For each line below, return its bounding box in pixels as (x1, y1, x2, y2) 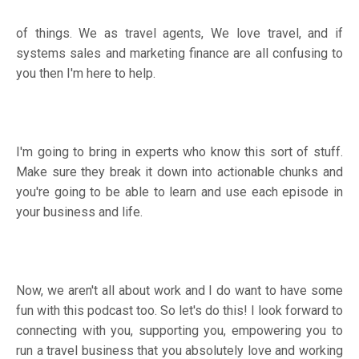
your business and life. (16, 204, 146, 220)
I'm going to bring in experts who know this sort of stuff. (16, 143, 343, 159)
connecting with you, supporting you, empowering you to (16, 322, 343, 338)
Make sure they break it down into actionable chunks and (16, 163, 343, 179)
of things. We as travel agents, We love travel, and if (16, 25, 343, 41)
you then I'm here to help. (16, 65, 159, 81)
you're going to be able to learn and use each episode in (16, 184, 343, 200)
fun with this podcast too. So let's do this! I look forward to (16, 302, 343, 318)
